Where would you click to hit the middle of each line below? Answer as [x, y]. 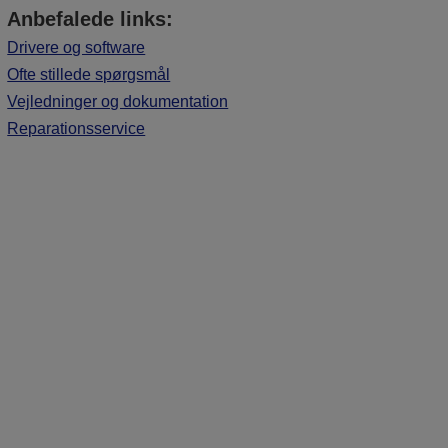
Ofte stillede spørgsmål [89, 74]
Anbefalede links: [90, 18]
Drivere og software [76, 47]
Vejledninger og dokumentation [118, 101]
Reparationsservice [76, 128]
